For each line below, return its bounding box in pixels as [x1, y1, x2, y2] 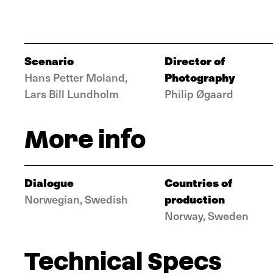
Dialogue [24, 174, 74, 191]
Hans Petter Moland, [24, 69, 127, 85]
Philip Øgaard [165, 86, 233, 101]
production [165, 191, 225, 207]
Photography [165, 69, 235, 85]
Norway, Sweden [165, 208, 249, 223]
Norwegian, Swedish [24, 191, 128, 207]
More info [24, 126, 146, 154]
